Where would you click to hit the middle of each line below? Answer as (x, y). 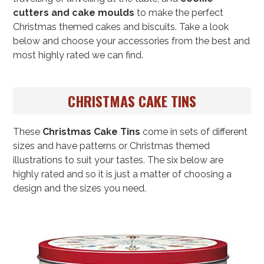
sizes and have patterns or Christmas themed (112, 146)
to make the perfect (179, 13)
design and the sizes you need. (80, 188)
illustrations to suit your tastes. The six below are (118, 160)
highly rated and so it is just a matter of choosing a (123, 174)
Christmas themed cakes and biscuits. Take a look (121, 27)
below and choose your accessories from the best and (132, 41)
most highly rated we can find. (78, 55)
